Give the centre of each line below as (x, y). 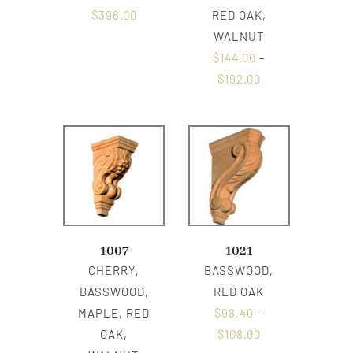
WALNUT (239, 36)
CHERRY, (114, 271)
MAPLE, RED (114, 313)
